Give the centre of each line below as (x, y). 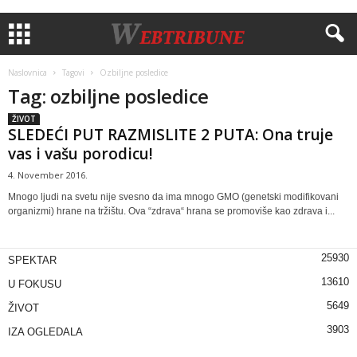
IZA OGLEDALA (45, 332)
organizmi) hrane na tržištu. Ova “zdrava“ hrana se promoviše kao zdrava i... (171, 211)
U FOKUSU (35, 284)
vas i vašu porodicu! (80, 154)
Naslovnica (27, 73)
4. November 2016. (48, 175)
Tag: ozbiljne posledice (108, 96)
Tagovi (73, 73)
